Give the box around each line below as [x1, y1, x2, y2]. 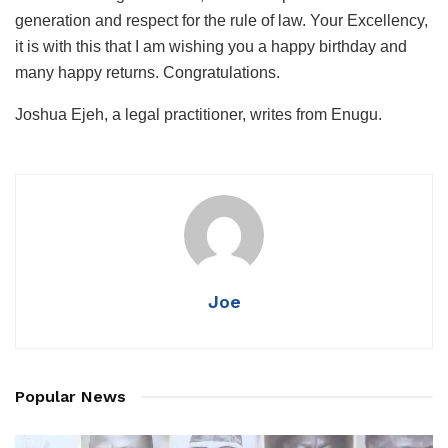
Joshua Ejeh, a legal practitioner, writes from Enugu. [15, 105, 382, 123]
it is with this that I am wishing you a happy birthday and [15, 37, 407, 55]
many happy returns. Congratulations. [15, 63, 280, 81]
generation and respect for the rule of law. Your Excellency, [15, 11, 428, 29]
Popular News [15, 386, 126, 406]
